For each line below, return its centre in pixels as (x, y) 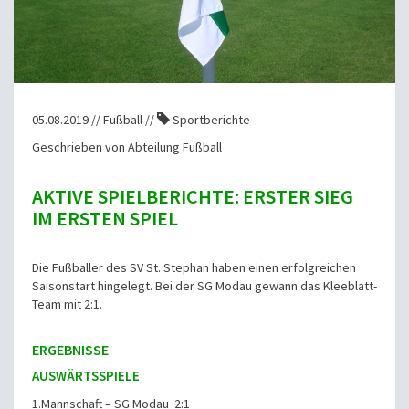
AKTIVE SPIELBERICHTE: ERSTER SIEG (193, 197)
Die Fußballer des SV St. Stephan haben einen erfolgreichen (194, 268)
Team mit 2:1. (67, 304)
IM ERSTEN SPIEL (105, 219)
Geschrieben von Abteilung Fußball (127, 147)
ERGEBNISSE (70, 350)
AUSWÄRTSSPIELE (86, 376)
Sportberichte (210, 120)
